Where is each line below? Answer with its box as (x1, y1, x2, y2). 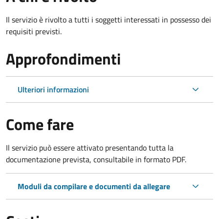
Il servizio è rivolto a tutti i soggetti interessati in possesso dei (6, 13, 211, 25)
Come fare (6, 112, 74, 136)
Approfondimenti (6, 46, 121, 70)
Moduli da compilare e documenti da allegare (18, 180, 170, 192)
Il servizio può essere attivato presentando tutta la (6, 141, 174, 153)
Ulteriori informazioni (18, 83, 89, 95)
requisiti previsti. (6, 25, 62, 37)
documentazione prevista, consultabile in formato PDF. (6, 153, 186, 165)
